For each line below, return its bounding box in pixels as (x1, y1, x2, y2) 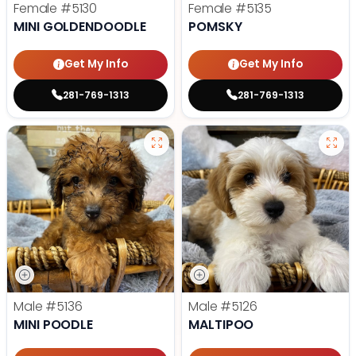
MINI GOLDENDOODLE (14, 17, 146, 36)
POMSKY (188, 17, 242, 36)
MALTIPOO (188, 315, 254, 334)
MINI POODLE (14, 315, 94, 334)
